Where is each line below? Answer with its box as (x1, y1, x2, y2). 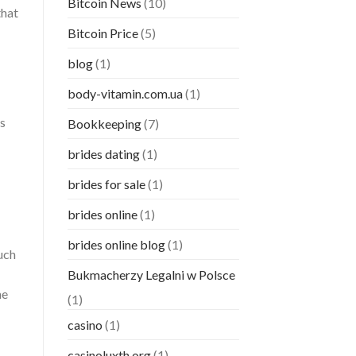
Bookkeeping (67, 116, 141, 132)
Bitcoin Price (67, 25, 138, 41)
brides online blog (67, 237, 165, 253)
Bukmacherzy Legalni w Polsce (67, 267, 235, 283)
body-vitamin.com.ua (67, 86, 183, 102)
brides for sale (67, 176, 145, 192)
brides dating (67, 146, 140, 162)
